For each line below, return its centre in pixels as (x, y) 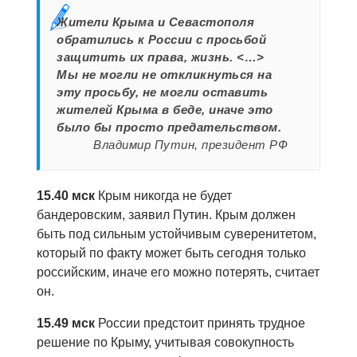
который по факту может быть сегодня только (171, 253)
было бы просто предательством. (169, 127)
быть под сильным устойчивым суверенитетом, (177, 234)
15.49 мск (66, 324)
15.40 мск (67, 196)
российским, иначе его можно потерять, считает (178, 273)
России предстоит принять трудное (200, 324)
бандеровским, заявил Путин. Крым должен (166, 215)
